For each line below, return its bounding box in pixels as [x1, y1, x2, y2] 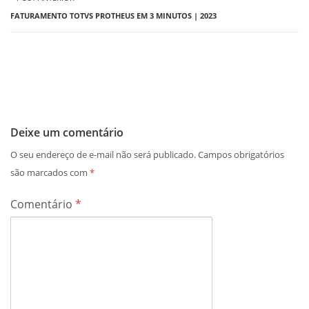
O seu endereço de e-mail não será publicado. [10, 148, 196, 161]
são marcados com [10, 166, 90, 179]
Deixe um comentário [10, 125, 123, 140]
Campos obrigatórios [198, 148, 284, 161]
